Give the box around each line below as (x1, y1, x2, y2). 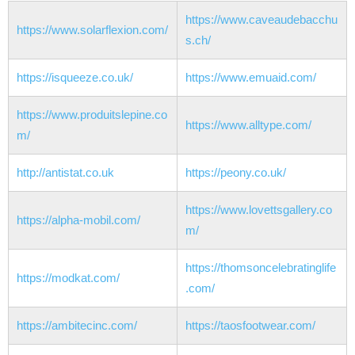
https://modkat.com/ (17, 271, 120, 285)
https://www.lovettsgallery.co (185, 203, 332, 217)
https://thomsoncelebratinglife (185, 261, 336, 275)
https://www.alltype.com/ (185, 118, 311, 132)
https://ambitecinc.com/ (17, 319, 137, 333)
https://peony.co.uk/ (185, 166, 286, 180)
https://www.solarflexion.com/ (17, 23, 168, 37)
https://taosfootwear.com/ (185, 319, 315, 333)
